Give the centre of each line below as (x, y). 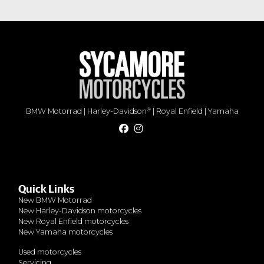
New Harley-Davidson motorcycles (80, 211)
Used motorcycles (50, 252)
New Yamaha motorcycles (65, 232)
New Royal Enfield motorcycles (73, 222)
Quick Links (46, 190)
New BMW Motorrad (55, 200)
